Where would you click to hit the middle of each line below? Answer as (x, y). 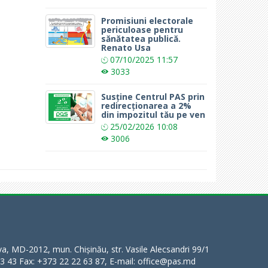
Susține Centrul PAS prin (153, 96)
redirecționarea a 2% (147, 105)
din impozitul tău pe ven (153, 114)
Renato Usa (126, 47)
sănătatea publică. (141, 38)
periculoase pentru (142, 29)
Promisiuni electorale (147, 20)
